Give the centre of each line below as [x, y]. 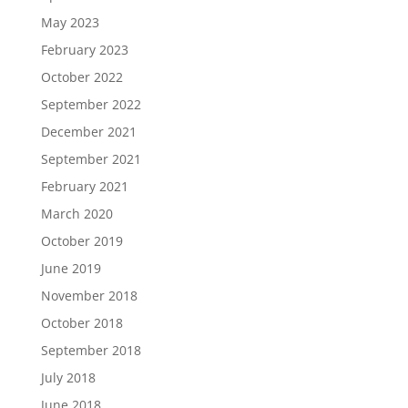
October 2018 [82, 323]
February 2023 [84, 50]
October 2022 [82, 77]
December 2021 [88, 132]
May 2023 [70, 22]
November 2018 [89, 296]
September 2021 [91, 159]
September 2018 [91, 350]
